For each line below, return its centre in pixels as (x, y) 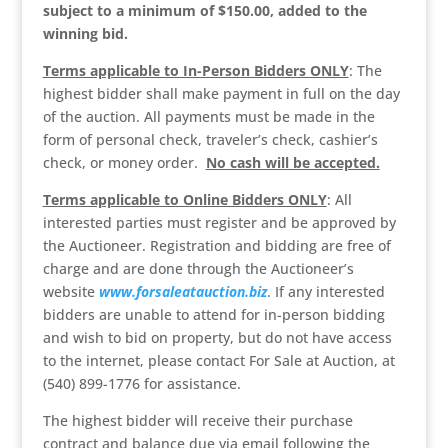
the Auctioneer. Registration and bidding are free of (216, 245)
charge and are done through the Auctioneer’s (198, 268)
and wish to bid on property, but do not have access (217, 337)
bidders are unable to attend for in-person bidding (213, 314)
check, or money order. (124, 162)
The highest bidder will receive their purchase (197, 420)
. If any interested (325, 291)
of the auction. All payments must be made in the (208, 116)
